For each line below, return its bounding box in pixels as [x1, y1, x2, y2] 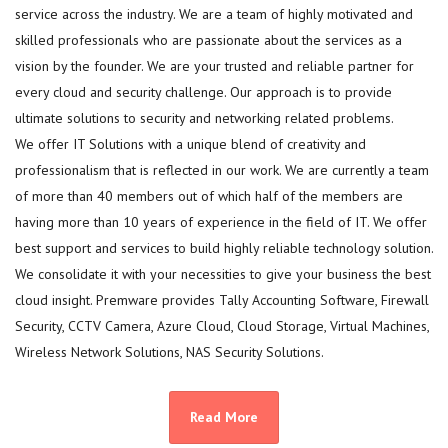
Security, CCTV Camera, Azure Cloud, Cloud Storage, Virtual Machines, [15, 317, 429, 336]
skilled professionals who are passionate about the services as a [15, 31, 402, 50]
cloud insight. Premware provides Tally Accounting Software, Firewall [15, 291, 429, 310]
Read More [190, 408, 258, 427]
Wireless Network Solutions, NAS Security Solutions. [15, 343, 324, 362]
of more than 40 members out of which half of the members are [15, 187, 403, 206]
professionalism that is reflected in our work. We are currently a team [15, 161, 429, 180]
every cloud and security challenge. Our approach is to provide [15, 83, 392, 102]
